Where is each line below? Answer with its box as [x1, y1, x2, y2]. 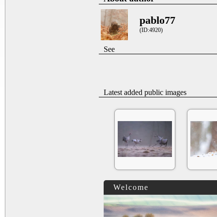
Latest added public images [104, 88, 186, 97]
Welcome [113, 183, 149, 192]
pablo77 [139, 14, 175, 27]
